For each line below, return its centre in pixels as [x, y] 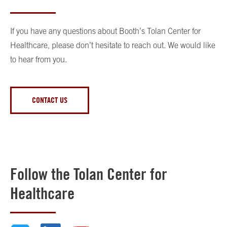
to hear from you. [39, 60]
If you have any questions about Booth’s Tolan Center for [105, 31]
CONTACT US [50, 100]
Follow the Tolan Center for [89, 174]
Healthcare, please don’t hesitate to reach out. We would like [113, 45]
